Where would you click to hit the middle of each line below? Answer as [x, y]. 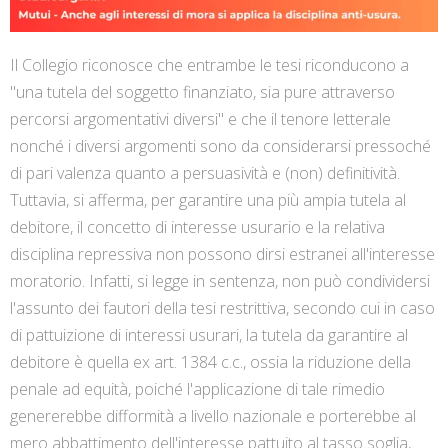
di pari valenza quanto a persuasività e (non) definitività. [205, 173]
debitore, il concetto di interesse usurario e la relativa [197, 227]
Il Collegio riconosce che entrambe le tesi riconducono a [209, 65]
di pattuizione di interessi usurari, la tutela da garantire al [209, 335]
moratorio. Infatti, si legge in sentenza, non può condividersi [220, 281]
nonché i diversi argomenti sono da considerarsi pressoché [220, 146]
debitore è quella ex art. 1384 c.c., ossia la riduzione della [210, 362]
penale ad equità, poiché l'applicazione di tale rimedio [197, 389]
